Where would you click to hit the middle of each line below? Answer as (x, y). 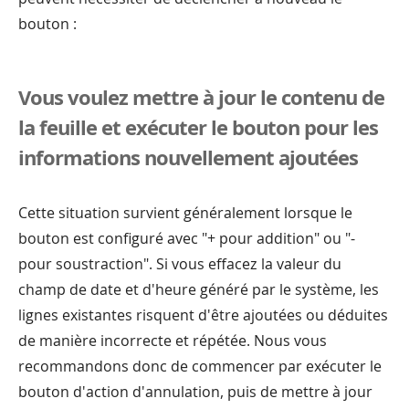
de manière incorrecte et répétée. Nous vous (173, 340)
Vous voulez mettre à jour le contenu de (201, 96)
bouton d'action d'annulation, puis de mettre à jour (195, 391)
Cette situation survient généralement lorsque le (185, 212)
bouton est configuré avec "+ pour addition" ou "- (187, 238)
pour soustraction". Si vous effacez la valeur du (180, 263)
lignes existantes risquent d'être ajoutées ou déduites (203, 315)
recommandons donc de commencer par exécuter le (200, 366)
